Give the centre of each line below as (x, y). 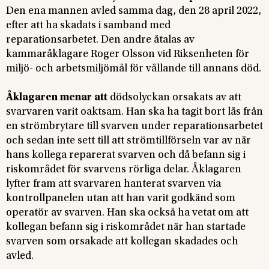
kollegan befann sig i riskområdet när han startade (126, 227)
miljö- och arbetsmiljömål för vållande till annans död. (134, 69)
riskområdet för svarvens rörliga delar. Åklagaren (124, 170)
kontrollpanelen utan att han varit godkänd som (121, 198)
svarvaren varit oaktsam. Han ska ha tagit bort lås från (134, 112)
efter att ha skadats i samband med (88, 26)
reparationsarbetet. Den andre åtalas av (100, 40)
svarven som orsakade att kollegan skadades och (122, 242)
